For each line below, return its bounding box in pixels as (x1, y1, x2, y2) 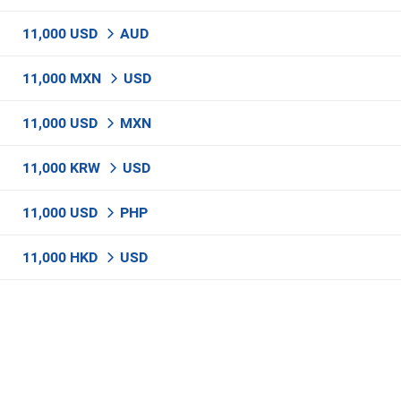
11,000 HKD (22, 249, 101, 266)
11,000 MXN (22, 70, 105, 87)
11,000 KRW (22, 159, 104, 176)
